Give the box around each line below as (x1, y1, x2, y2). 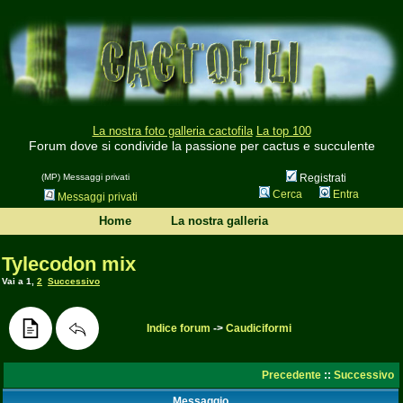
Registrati (296, 172, 346, 185)
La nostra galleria (171, 214, 268, 228)
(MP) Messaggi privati (40, 172, 130, 183)
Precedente (262, 369, 321, 381)
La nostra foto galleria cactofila (92, 124, 253, 139)
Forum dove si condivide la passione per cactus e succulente (28, 139, 375, 154)
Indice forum (147, 322, 210, 335)
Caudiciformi (226, 322, 291, 335)
